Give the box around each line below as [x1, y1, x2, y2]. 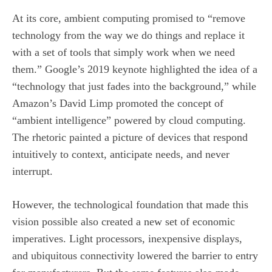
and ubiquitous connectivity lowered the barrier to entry [12, 249, 258, 262]
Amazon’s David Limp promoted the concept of [12, 97, 223, 109]
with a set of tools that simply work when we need [12, 46, 235, 58]
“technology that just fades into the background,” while [12, 80, 256, 92]
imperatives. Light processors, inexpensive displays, [12, 232, 242, 245]
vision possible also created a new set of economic [12, 215, 235, 228]
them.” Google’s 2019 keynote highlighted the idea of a [12, 63, 257, 75]
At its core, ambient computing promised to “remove [12, 12, 245, 24]
